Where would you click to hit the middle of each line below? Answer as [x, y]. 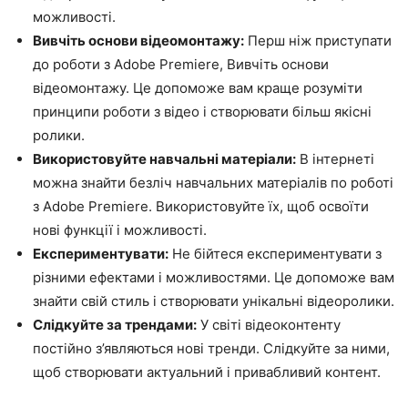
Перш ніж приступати [318, 41]
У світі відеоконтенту [269, 325]
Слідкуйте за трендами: [115, 325]
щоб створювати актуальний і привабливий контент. [207, 372]
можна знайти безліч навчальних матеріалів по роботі [213, 183]
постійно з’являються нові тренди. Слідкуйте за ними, [211, 348]
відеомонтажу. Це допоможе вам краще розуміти [198, 88]
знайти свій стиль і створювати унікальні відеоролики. [214, 301]
